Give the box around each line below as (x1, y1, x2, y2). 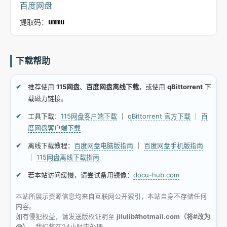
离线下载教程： (28, 141, 74, 149)
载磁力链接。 (28, 94, 67, 102)
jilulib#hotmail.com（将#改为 (117, 212, 210, 220)
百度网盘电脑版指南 (74, 141, 133, 149)
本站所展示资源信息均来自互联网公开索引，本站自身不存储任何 (16, 192, 207, 200)
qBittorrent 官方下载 (128, 112, 191, 120)
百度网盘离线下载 (86, 83, 139, 91)
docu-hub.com (133, 171, 179, 179)
